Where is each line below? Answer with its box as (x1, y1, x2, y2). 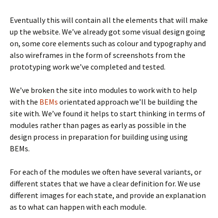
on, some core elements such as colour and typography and (10, 38, 206, 49)
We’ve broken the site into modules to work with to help (10, 85, 197, 95)
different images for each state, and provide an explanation (10, 190, 206, 200)
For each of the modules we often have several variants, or (10, 167, 201, 177)
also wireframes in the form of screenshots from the (10, 50, 185, 60)
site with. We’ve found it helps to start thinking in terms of (10, 109, 205, 119)
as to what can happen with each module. (10, 202, 146, 212)
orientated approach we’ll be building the (58, 97, 198, 107)
